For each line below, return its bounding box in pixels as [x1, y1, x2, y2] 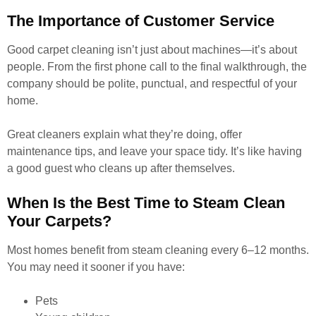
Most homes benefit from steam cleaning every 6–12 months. [7, 244, 309, 256]
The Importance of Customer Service [7, 12, 274, 30]
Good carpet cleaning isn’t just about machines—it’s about [7, 44, 297, 56]
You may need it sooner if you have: [7, 261, 185, 273]
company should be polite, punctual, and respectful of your [7, 78, 297, 90]
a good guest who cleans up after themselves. [7, 162, 235, 174]
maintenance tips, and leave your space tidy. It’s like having [7, 145, 302, 157]
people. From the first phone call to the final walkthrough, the [7, 61, 307, 73]
